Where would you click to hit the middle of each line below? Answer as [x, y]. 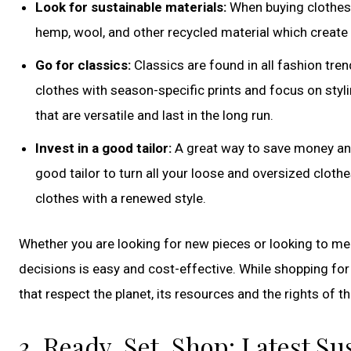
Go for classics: [83, 65]
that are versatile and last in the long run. [154, 115]
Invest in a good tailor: [103, 148]
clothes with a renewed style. [121, 198]
